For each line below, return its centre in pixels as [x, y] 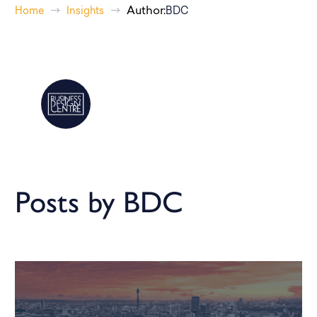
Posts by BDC [99, 202]
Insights [85, 12]
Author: [146, 11]
